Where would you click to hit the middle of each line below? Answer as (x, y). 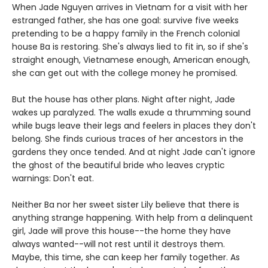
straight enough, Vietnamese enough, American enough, (131, 60)
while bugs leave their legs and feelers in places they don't (134, 126)
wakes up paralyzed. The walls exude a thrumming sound (131, 113)
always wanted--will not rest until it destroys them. (118, 244)
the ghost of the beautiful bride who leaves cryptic (118, 165)
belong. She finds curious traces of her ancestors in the (128, 139)
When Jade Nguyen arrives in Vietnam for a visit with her (130, 7)
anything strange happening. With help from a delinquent (133, 218)
